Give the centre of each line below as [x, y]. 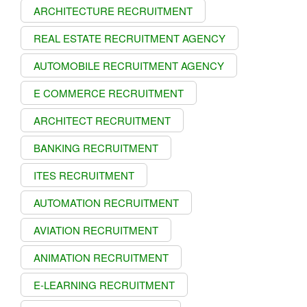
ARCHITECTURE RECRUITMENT [113, 10]
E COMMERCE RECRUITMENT [109, 93]
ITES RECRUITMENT [84, 175]
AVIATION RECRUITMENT [96, 230]
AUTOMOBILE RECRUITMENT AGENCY [129, 65]
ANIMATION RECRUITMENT [101, 257]
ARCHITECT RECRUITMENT [102, 120]
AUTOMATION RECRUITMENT [106, 202]
